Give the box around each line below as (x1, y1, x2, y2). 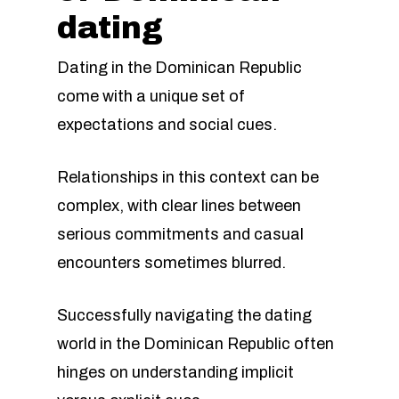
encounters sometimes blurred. (57, 254, 286, 272)
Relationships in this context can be (57, 168, 319, 186)
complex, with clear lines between (57, 197, 301, 215)
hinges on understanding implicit (57, 363, 294, 381)
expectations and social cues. (57, 116, 277, 134)
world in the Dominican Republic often (57, 335, 334, 353)
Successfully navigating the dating (57, 306, 312, 324)
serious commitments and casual (57, 225, 304, 243)
